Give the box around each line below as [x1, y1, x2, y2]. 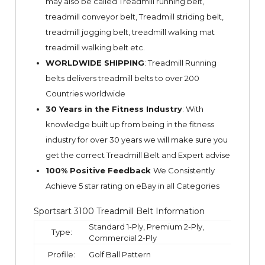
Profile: [48, 249, 75, 259]
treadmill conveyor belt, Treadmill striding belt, [45, 11, 224, 21]
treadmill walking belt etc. [45, 42, 145, 52]
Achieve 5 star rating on [45, 180, 134, 190]
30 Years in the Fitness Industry [45, 104, 182, 114]
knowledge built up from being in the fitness [45, 119, 214, 129]
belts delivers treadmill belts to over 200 [45, 73, 199, 83]
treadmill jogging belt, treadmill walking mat [45, 27, 215, 37]
